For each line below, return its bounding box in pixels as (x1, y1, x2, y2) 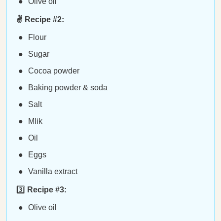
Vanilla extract (28, 167, 77, 176)
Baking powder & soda (28, 83, 108, 92)
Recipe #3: (27, 185, 67, 194)
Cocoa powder (28, 67, 79, 75)
